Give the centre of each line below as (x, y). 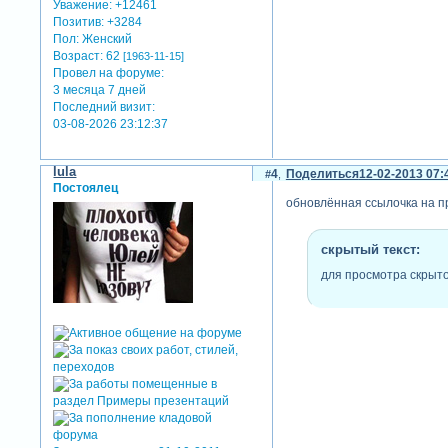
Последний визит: (104, 106)
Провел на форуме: (109, 72)
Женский (106, 38)
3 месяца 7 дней (100, 89)
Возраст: (78, 55)
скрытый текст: (370, 249)
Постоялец (86, 188)
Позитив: (79, 21)
